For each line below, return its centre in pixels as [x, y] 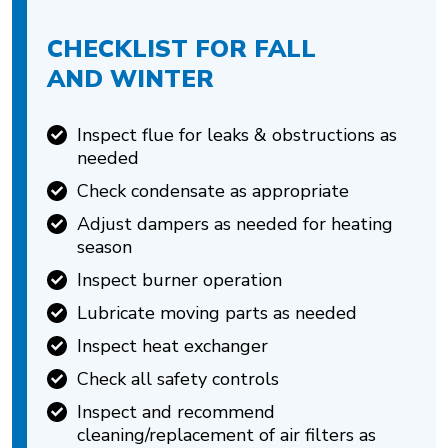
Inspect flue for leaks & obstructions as [237, 135]
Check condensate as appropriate [213, 191]
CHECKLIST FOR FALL [181, 49]
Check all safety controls [178, 379]
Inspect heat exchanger [172, 346]
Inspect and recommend [176, 412]
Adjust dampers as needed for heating [235, 224]
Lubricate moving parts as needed [217, 313]
